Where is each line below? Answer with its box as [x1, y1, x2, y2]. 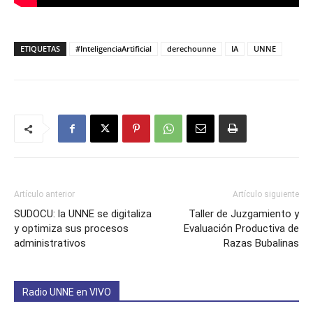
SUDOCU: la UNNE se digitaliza [14, 207, 152, 220]
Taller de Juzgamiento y [189, 207, 299, 220]
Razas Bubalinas [224, 236, 299, 249]
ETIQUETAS [20, 43, 60, 54]
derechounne [167, 43, 216, 54]
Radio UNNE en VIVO [22, 286, 111, 298]
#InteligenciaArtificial [75, 43, 152, 54]
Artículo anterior [14, 189, 75, 199]
